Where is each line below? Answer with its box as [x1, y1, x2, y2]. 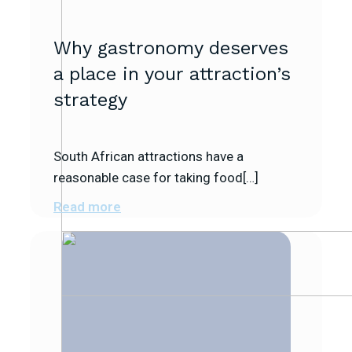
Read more [53, 198, 121, 214]
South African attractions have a [53, 148, 244, 164]
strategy [53, 88, 127, 111]
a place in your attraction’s [53, 62, 291, 85]
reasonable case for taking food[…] [53, 169, 258, 185]
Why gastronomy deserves [53, 36, 288, 59]
